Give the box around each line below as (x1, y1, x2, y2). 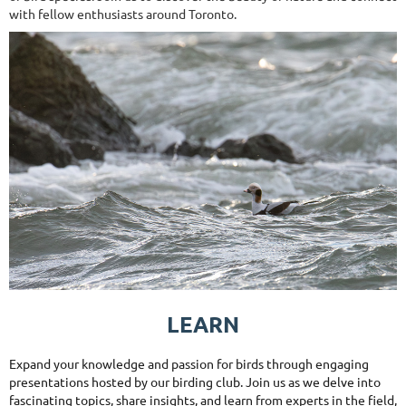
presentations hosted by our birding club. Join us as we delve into (9, 373, 381, 391)
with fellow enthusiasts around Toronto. (9, 5, 237, 23)
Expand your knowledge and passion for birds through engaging (9, 355, 369, 372)
